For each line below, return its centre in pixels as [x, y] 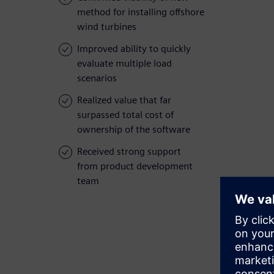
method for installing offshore [141, 12]
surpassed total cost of [125, 115]
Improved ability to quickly [134, 49]
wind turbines [107, 27]
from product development [135, 166]
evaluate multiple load [124, 64]
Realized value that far [124, 100]
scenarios [97, 78]
